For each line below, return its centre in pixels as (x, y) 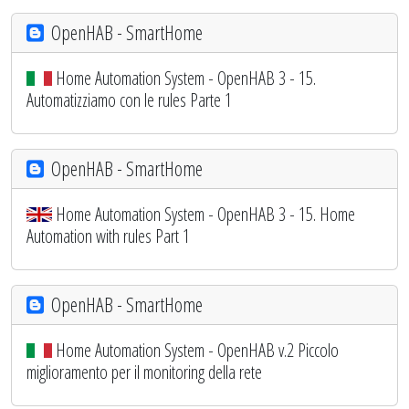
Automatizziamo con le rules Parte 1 (129, 100)
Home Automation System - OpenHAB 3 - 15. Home (205, 214)
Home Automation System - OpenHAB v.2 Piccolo (197, 350)
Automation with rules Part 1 (108, 236)
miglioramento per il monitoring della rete (144, 372)
